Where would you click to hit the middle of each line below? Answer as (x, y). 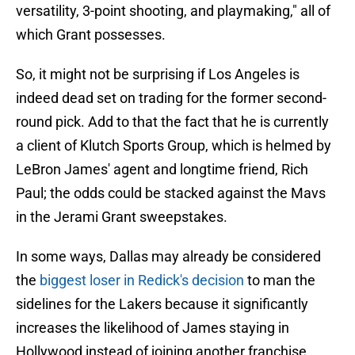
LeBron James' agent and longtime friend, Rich (162, 170)
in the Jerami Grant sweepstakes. (122, 217)
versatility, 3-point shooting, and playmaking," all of (173, 11)
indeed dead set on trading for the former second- (171, 98)
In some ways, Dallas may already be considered (168, 257)
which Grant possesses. (91, 35)
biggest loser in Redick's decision (142, 281)
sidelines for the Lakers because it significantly (162, 304)
